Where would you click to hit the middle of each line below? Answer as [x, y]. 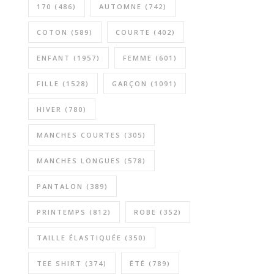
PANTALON [60, 186]
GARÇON [130, 83]
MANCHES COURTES [79, 135]
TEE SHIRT [59, 263]
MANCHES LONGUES [79, 161]
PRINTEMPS [61, 212]
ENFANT [54, 58]
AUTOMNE [120, 6]
